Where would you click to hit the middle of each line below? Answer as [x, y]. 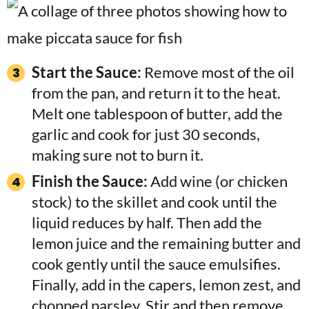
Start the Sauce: [87, 72]
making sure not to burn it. [118, 154]
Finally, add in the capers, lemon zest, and [166, 284]
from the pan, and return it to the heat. [156, 92]
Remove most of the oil [218, 72]
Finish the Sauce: [90, 181]
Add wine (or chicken [218, 181]
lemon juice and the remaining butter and [166, 243]
